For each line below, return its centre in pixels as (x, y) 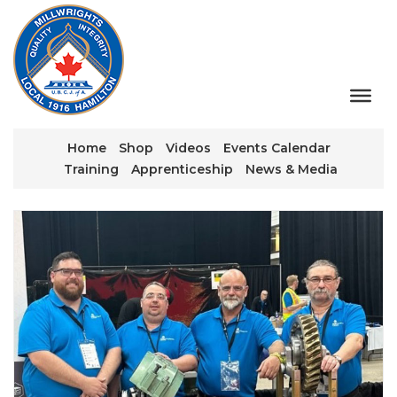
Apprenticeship (182, 169)
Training (91, 169)
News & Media (292, 169)
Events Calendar (276, 148)
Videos (188, 148)
